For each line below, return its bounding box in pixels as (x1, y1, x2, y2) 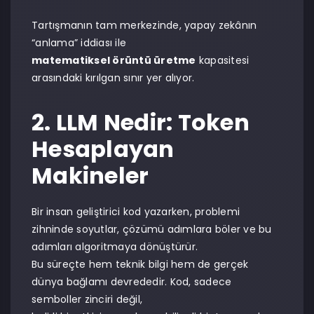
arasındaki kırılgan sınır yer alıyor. (32, 71, 195, 85)
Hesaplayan (32, 133, 175, 165)
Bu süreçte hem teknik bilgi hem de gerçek (32, 257, 249, 271)
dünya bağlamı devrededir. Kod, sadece (32, 275, 232, 289)
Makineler (32, 160, 149, 191)
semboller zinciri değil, (32, 292, 142, 306)
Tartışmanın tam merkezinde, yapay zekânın (32, 18, 257, 32)
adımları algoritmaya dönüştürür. (32, 240, 198, 254)
